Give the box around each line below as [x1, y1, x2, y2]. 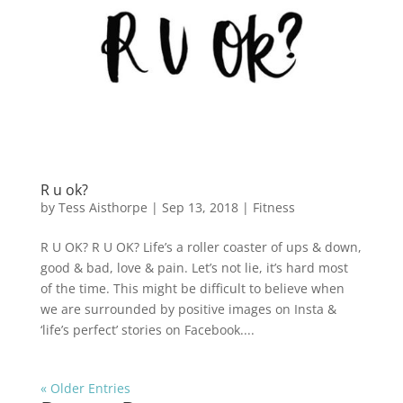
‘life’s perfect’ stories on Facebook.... [40, 320, 255, 338]
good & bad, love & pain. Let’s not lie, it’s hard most [40, 258, 348, 276]
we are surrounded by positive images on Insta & [40, 300, 336, 318]
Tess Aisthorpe [58, 198, 148, 216]
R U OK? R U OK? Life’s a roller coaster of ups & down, [40, 237, 362, 255]
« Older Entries [40, 379, 130, 397]
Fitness [252, 198, 295, 216]
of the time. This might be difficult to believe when [40, 279, 345, 297]
